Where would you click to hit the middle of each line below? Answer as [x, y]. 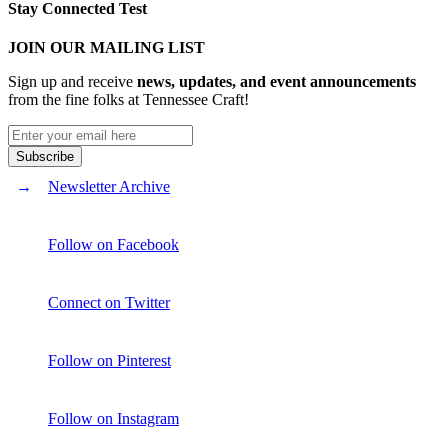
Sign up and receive [72, 82]
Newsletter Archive [109, 187]
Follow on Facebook [113, 245]
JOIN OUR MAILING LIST [106, 48]
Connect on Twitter [109, 303]
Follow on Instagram [113, 419]
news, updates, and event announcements [276, 82]
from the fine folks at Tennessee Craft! [128, 100]
